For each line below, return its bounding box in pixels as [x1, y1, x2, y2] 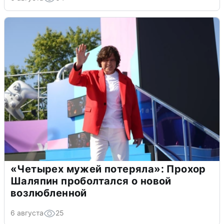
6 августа [10, 208, 43, 217]
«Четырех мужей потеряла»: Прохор [10, 163, 206, 175]
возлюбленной [10, 187, 87, 199]
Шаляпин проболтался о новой [10, 175, 171, 187]
